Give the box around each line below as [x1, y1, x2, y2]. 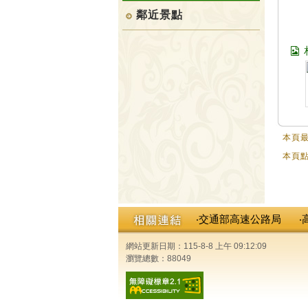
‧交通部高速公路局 [196, 213, 281, 225]
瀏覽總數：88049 [126, 254, 191, 263]
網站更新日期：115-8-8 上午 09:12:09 [126, 241, 267, 251]
